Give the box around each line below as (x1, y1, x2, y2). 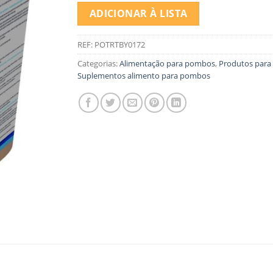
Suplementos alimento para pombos (77, 70, 210, 82)
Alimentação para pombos (119, 58, 215, 69)
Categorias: (77, 58, 119, 69)
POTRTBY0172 (94, 39, 145, 51)
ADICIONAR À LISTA (89, 6, 188, 20)
